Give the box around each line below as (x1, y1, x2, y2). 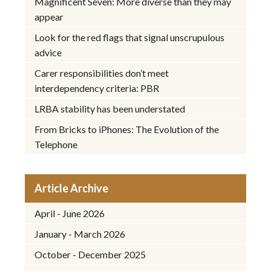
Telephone (34, 138, 78, 150)
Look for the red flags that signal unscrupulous (34, 31, 225, 43)
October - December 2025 (34, 248, 146, 260)
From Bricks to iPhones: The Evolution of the (34, 123, 220, 135)
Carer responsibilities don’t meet (34, 67, 169, 79)
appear (34, 10, 64, 22)
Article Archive (34, 181, 109, 195)
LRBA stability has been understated (34, 102, 186, 114)
